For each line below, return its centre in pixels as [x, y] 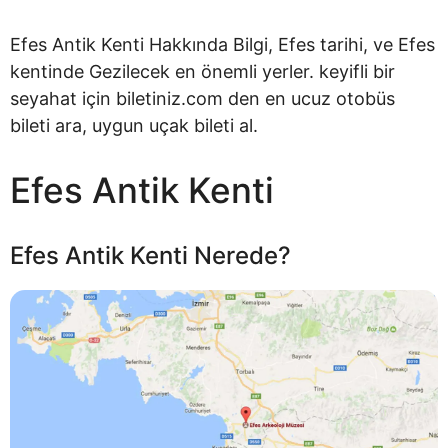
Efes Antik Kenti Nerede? [150, 255]
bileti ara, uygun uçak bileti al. [134, 125]
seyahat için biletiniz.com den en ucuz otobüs [202, 98]
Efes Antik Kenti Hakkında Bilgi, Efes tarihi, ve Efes [222, 44]
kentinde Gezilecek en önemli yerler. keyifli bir [202, 71]
